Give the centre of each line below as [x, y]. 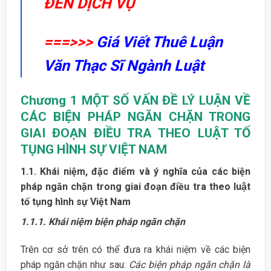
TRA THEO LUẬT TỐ [189, 133]
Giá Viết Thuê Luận [159, 42]
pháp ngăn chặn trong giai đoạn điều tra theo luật [135, 187]
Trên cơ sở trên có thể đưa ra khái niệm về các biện [135, 250]
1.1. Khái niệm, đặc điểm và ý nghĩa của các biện [135, 172]
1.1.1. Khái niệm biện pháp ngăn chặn [103, 222]
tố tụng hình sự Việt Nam [75, 202]
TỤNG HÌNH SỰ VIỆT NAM [93, 149]
